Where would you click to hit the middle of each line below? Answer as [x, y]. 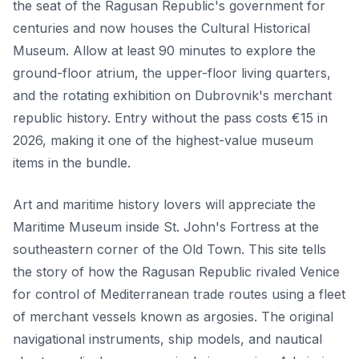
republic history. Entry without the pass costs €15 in [170, 117]
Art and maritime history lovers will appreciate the [164, 204]
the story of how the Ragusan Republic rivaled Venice [176, 271]
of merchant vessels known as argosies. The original [173, 316]
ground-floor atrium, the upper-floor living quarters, [172, 73]
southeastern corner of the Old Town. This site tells [169, 249]
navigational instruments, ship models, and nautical [167, 339]
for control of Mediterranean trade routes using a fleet [179, 294]
